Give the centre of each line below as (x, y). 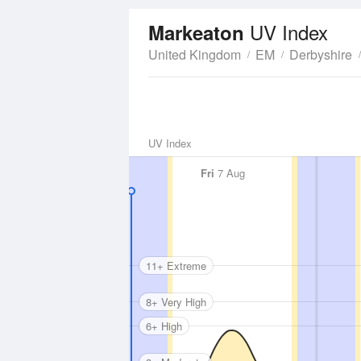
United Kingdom (195, 54)
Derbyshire (321, 54)
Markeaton (199, 32)
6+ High (164, 326)
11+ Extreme (176, 265)
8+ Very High (176, 301)
